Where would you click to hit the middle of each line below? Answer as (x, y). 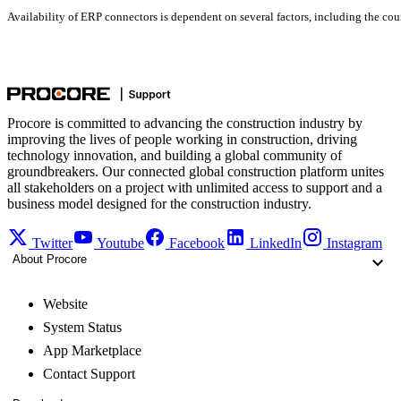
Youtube (120, 243)
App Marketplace (92, 351)
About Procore (50, 260)
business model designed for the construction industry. (159, 204)
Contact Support (89, 374)
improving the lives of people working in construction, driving (182, 140)
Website (65, 304)
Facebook (197, 243)
